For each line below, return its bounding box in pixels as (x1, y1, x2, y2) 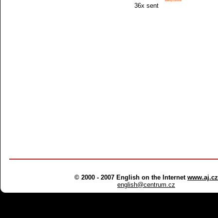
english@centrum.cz (117, 181, 175, 188)
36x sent (134, 2, 159, 9)
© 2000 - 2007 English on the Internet (74, 174, 185, 181)
